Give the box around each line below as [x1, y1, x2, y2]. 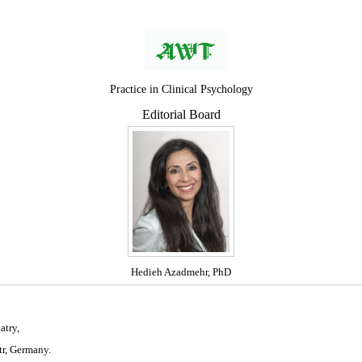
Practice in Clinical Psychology [109, 83, 253, 95]
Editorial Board [141, 107, 221, 121]
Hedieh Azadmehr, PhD [131, 266, 231, 278]
